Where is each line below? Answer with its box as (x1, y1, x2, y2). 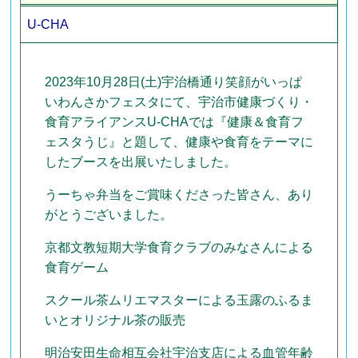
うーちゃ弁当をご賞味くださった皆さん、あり (44, 187, 313, 201)
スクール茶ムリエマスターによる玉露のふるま (44, 292, 313, 307)
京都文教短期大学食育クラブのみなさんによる (44, 240, 313, 254)
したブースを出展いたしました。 (44, 154, 237, 169)
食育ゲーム (44, 260, 109, 274)
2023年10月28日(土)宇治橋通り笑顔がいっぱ (44, 74, 302, 89)
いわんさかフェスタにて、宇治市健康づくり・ (44, 94, 313, 109)
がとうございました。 (44, 207, 173, 221)
